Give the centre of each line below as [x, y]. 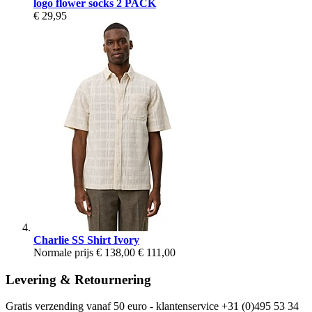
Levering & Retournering [78, 279]
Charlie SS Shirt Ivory [86, 240]
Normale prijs [63, 252]
